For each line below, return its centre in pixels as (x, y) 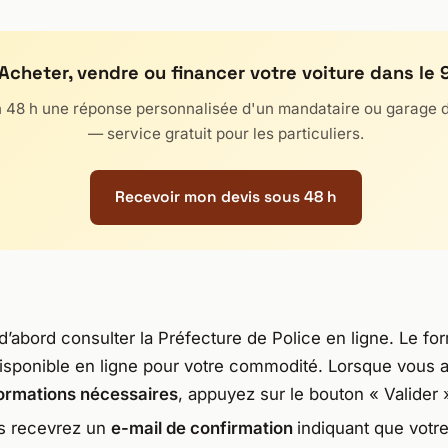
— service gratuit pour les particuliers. (226, 133)
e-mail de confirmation (203, 428)
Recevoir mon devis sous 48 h (226, 197)
